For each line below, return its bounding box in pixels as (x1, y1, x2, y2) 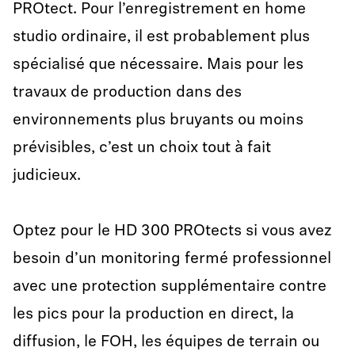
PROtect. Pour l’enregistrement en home (13, 2, 306, 17)
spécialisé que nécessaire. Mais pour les (13, 57, 303, 73)
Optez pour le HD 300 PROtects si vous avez (13, 223, 332, 239)
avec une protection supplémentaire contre (13, 279, 326, 295)
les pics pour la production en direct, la (13, 307, 294, 323)
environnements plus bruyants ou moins (13, 113, 303, 128)
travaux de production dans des (13, 85, 242, 101)
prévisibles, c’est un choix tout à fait (13, 140, 271, 156)
